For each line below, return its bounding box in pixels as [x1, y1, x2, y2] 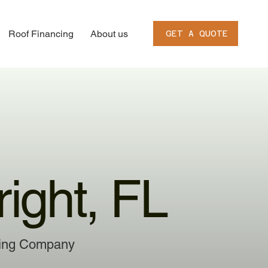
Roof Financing [8, 28, 74, 39]
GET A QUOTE [165, 28, 228, 38]
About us [90, 28, 129, 39]
